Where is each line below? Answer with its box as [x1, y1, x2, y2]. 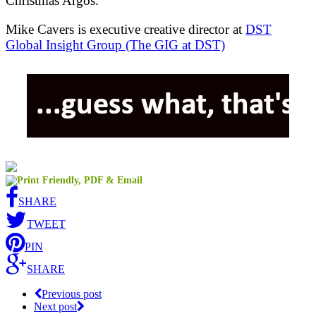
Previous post [42, 287, 102, 300]
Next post [34, 300, 77, 312]
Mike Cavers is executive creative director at [6, 21, 245, 37]
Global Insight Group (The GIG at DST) [6, 37, 225, 52]
